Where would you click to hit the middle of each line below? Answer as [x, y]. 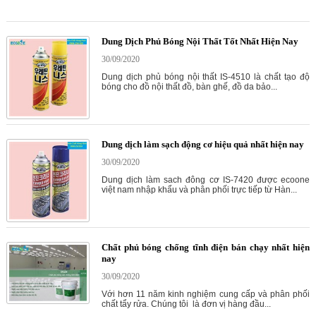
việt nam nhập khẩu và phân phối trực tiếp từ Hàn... [199, 190]
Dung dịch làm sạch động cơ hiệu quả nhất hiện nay [202, 144]
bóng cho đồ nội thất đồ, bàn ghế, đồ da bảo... [189, 87]
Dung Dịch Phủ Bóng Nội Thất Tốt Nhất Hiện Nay [200, 41]
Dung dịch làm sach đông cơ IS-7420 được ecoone [205, 180]
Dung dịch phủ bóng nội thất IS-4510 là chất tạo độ [205, 77]
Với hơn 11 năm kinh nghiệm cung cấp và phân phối [205, 294]
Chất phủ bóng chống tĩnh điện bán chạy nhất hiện [205, 247]
